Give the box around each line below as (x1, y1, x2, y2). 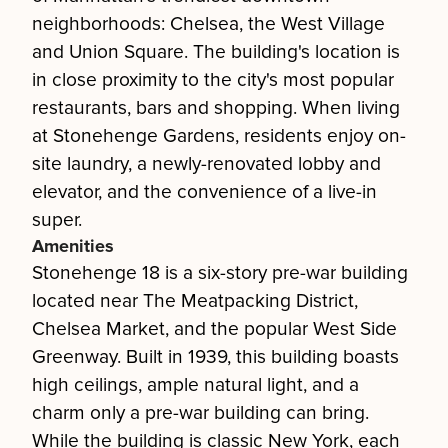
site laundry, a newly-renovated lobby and (32, 152, 381, 176)
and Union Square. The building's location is (32, 40, 400, 64)
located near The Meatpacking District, (32, 289, 358, 313)
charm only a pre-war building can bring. (32, 401, 369, 425)
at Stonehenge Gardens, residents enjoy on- (32, 124, 406, 148)
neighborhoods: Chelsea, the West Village (32, 12, 385, 36)
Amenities (32, 235, 114, 257)
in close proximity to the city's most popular (32, 68, 394, 92)
